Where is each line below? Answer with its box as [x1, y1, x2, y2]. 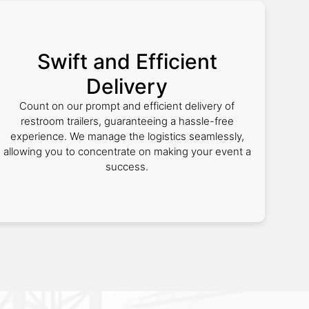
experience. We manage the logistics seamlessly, [10, 130, 244, 143]
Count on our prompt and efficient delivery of [19, 99, 235, 112]
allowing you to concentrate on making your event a [3, 145, 251, 158]
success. [106, 160, 148, 173]
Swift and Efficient [37, 49, 217, 74]
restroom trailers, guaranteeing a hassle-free [20, 114, 234, 128]
